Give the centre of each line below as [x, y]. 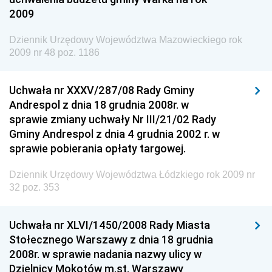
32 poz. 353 [34, 187]
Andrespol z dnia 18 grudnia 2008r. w [99, 105]
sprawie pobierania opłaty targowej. [97, 148]
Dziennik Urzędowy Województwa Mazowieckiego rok [126, 40]
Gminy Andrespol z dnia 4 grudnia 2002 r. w [114, 134]
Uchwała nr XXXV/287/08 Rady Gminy [102, 90]
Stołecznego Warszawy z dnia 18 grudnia [111, 240]
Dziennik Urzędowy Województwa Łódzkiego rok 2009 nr [132, 175]
